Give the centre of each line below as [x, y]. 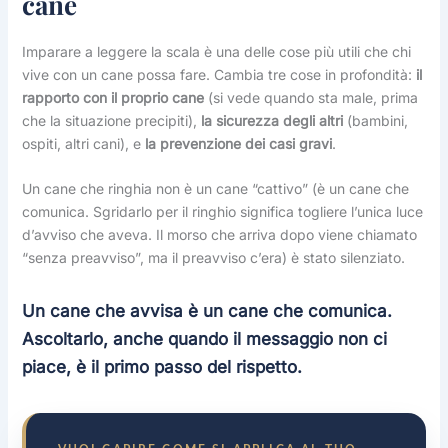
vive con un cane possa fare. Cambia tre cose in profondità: [218, 74]
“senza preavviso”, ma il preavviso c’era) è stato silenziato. [213, 258]
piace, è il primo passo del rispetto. [161, 367]
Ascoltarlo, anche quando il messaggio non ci [204, 339]
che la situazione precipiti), [111, 120]
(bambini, [375, 120]
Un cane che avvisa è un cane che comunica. [206, 311]
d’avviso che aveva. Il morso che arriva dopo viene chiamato [219, 235]
